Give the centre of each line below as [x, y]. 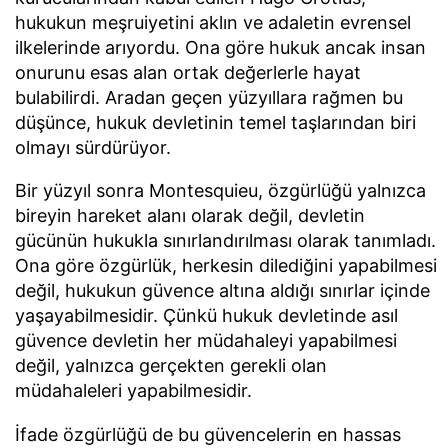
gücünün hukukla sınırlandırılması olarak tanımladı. [225, 241]
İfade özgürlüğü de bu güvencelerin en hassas [208, 435]
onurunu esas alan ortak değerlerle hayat [188, 72]
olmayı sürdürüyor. [93, 147]
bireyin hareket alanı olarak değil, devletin [190, 216]
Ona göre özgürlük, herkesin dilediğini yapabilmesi [226, 266]
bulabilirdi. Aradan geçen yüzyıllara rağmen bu [209, 97]
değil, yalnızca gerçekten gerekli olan [171, 366]
